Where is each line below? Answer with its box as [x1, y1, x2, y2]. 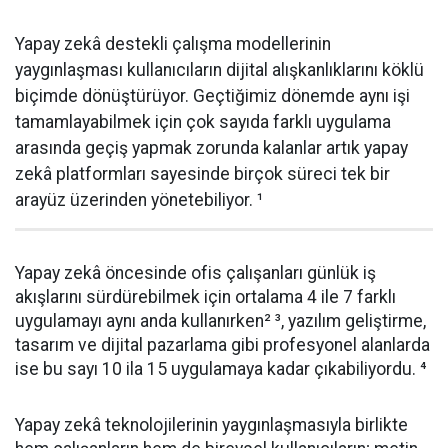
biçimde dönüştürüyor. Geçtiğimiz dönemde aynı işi [15, 86, 410, 106]
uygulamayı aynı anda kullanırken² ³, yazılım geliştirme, [15, 311, 426, 331]
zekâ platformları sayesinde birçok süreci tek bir [15, 164, 390, 184]
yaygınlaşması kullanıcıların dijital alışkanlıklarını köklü [15, 60, 424, 80]
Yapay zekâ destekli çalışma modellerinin [15, 34, 331, 54]
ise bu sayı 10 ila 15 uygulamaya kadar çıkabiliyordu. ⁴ [15, 359, 426, 379]
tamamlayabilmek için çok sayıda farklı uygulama [15, 112, 391, 132]
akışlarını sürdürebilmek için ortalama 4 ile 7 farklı [15, 287, 396, 307]
